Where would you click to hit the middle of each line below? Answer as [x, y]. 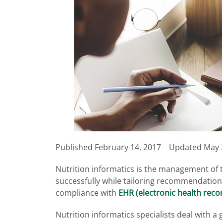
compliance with [87, 193]
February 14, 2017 [128, 147]
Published [75, 147]
